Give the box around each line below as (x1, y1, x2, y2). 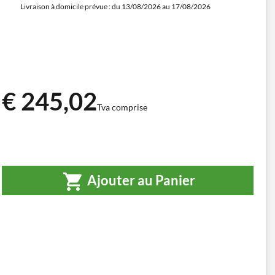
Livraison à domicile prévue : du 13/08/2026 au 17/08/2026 (20, 2, 211, 11)
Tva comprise (97, 101, 147, 112)
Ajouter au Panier (85, 171, 195, 188)
